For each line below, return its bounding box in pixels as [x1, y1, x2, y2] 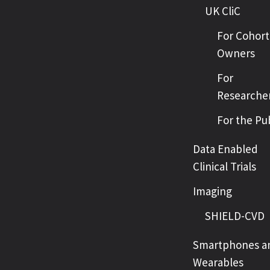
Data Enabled [193, 142, 258, 156]
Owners [217, 46, 255, 60]
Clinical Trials [193, 159, 256, 174]
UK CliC [205, 4, 240, 18]
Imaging [193, 184, 232, 198]
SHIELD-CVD [205, 209, 265, 223]
